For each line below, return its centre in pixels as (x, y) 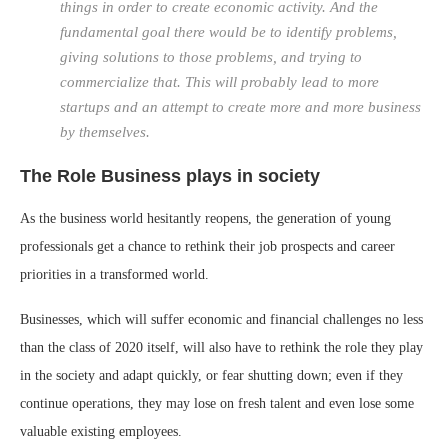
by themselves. (105, 132)
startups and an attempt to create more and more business (240, 107)
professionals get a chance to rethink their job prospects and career (207, 247)
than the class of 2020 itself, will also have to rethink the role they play (221, 348)
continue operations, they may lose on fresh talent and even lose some (217, 404)
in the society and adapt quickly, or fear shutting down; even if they (211, 376)
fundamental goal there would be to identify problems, (228, 32)
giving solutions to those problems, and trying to (211, 57)
